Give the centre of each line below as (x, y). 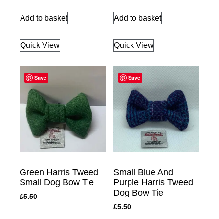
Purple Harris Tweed (153, 182)
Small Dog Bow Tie (57, 182)
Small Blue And (143, 172)
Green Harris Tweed (59, 172)
